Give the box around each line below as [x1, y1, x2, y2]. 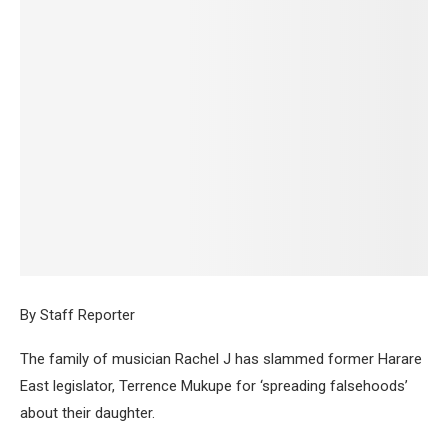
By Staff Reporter [20, 305, 135, 324]
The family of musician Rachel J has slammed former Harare [20, 349, 422, 368]
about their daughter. [20, 403, 155, 422]
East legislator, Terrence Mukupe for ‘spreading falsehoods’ [20, 376, 408, 395]
